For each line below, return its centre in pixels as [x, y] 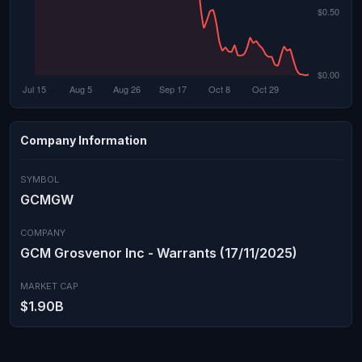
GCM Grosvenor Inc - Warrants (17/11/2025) [159, 253]
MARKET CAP [49, 286]
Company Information [84, 140]
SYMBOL [40, 179]
